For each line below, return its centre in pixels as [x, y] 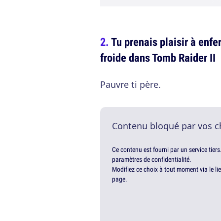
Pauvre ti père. [130, 84]
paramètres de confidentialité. [152, 159]
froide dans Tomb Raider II [158, 57]
